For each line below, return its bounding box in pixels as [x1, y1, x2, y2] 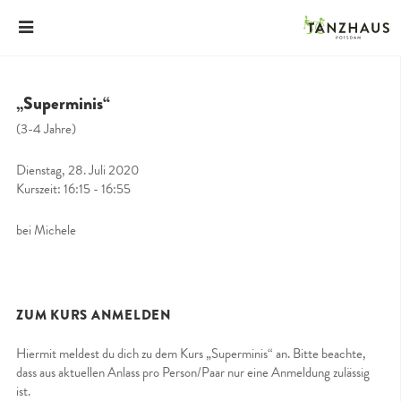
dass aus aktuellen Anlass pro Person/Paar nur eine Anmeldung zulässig [16, 362, 370, 382]
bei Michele [16, 219, 76, 240]
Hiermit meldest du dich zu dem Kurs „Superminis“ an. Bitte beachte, [16, 343, 366, 363]
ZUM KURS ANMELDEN [16, 304, 172, 325]
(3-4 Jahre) [16, 118, 76, 139]
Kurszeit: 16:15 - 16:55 [16, 178, 131, 199]
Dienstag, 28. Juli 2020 [16, 159, 139, 180]
